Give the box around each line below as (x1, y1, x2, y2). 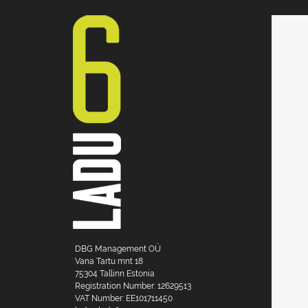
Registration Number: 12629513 (75, 281, 191, 291)
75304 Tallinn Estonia (75, 269, 155, 279)
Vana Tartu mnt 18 (75, 256, 143, 267)
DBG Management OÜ (75, 244, 161, 254)
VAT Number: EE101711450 (75, 294, 173, 304)
